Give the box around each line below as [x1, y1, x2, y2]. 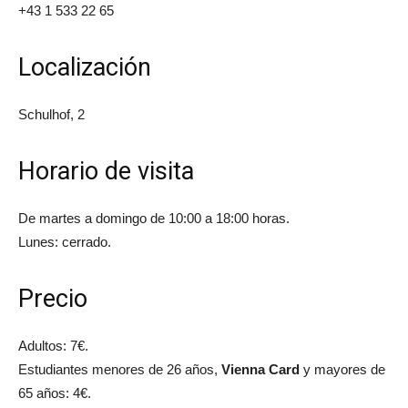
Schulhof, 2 [18, 106, 85, 122]
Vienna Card [221, 361, 300, 377]
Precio [18, 283, 87, 313]
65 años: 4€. [18, 384, 91, 401]
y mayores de [300, 361, 385, 377]
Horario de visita [18, 156, 194, 186]
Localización [18, 52, 151, 82]
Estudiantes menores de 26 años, [18, 361, 221, 377]
